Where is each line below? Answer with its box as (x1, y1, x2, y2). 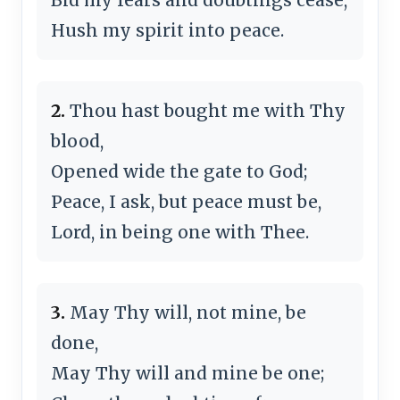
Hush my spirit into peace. (51, 19, 284, 41)
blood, (51, 129, 104, 152)
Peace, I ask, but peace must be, (51, 190, 321, 212)
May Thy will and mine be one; (51, 362, 324, 384)
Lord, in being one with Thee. (51, 221, 309, 243)
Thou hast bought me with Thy (65, 99, 346, 121)
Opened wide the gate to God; (51, 160, 307, 182)
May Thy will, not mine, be (65, 301, 306, 323)
